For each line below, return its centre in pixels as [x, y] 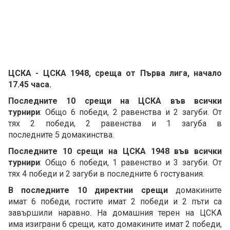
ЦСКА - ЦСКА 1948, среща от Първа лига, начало [115, 73]
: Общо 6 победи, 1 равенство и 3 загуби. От [131, 163]
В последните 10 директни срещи [88, 190]
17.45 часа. [30, 85]
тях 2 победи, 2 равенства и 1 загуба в [115, 124]
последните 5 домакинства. [61, 135]
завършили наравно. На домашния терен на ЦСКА [115, 213]
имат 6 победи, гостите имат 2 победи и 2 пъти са [115, 202]
